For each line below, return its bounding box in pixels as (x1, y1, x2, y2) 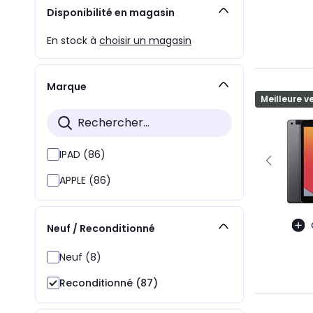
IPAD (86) (59, 147, 105, 161)
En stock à (47, 33, 99, 48)
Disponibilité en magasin (47, 6, 175, 20)
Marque (47, 80, 87, 94)
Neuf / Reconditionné (47, 221, 155, 236)
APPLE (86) (59, 173, 111, 187)
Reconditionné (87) (59, 275, 158, 290)
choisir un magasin (99, 33, 191, 48)
